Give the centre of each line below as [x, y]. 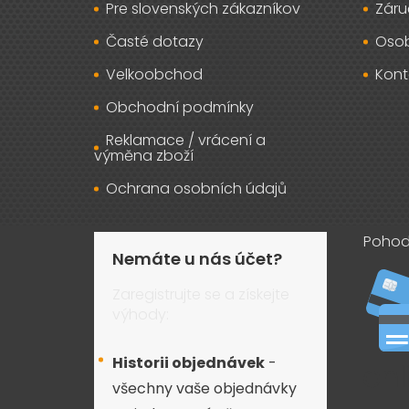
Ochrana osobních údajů [196, 189]
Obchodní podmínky [180, 108]
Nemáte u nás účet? [197, 259]
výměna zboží [144, 156]
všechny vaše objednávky [204, 389]
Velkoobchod [154, 75]
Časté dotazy [155, 42]
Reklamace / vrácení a [186, 141]
